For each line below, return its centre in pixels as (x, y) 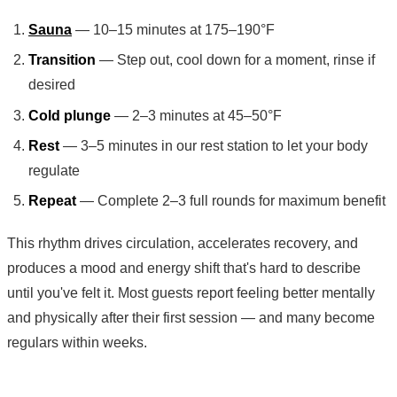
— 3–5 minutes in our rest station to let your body (214, 145)
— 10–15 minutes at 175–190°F (173, 29)
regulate (54, 170)
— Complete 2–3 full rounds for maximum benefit (231, 201)
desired (52, 85)
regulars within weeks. (77, 343)
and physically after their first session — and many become (191, 318)
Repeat (52, 201)
